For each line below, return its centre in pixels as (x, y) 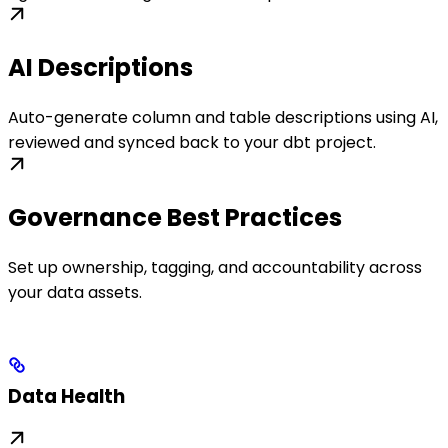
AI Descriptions (100, 67)
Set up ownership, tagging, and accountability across (215, 267)
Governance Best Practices (175, 217)
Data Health (66, 396)
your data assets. (75, 292)
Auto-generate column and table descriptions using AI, (223, 117)
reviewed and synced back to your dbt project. (192, 142)
